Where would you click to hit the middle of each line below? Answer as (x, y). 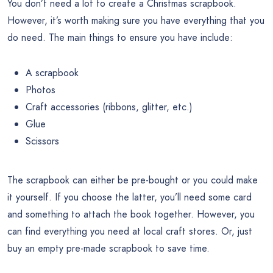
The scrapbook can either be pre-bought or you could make (133, 180)
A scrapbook (52, 73)
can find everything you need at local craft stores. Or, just (130, 232)
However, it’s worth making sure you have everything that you (136, 21)
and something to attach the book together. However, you (131, 214)
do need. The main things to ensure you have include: (120, 38)
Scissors (42, 141)
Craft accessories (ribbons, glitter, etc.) (109, 107)
